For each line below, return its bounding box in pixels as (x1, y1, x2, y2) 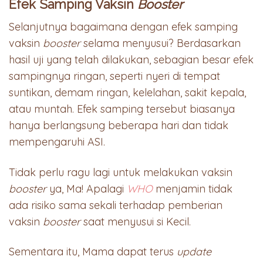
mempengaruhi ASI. (9, 135, 105, 149)
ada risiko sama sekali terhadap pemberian (9, 198, 222, 212)
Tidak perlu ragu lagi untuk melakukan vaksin (9, 165, 232, 179)
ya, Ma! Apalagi (46, 181, 127, 195)
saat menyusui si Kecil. (80, 214, 191, 228)
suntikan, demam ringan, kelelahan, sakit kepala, (9, 86, 246, 100)
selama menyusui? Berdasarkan (80, 36, 241, 50)
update (177, 245, 211, 259)
